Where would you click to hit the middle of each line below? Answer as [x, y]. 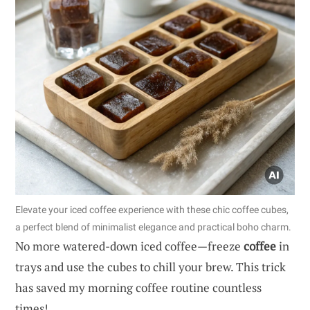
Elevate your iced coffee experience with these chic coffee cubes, [152, 209]
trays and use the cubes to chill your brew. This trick [151, 266]
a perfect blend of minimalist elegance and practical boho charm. [153, 227]
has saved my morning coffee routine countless [138, 287]
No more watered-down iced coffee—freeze [129, 246]
